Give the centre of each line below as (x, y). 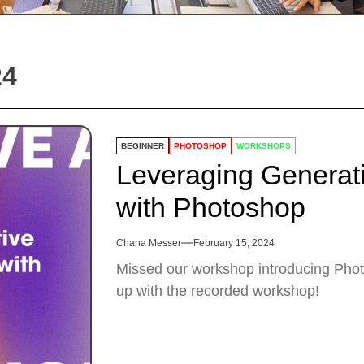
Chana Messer (149, 243)
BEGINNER (143, 146)
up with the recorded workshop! (218, 291)
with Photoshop (211, 207)
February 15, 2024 (234, 243)
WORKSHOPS (264, 146)
